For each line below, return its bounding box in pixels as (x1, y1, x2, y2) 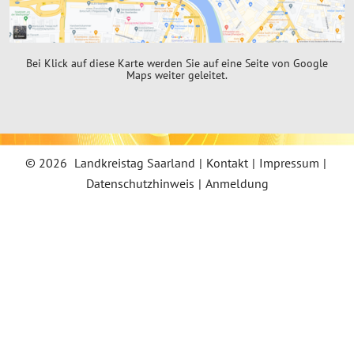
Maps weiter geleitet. (126, 67, 228, 82)
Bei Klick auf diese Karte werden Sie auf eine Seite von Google (26, 55, 328, 70)
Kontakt (205, 155, 248, 171)
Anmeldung (205, 175, 269, 192)
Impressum (258, 155, 319, 171)
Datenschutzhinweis (85, 175, 194, 192)
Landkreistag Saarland (73, 155, 195, 171)
